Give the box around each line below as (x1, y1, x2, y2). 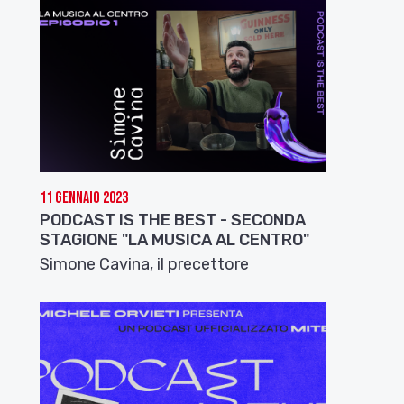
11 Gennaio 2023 (40, 188, 129, 208)
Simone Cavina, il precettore (40, 254, 250, 275)
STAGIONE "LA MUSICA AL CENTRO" (40, 230, 310, 251)
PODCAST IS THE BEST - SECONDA (40, 210, 307, 231)
